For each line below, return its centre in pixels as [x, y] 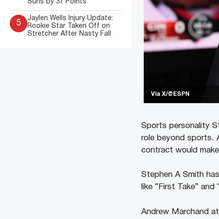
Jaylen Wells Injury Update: [70, 18]
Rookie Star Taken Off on [69, 26]
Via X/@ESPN [170, 94]
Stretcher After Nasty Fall [69, 34]
